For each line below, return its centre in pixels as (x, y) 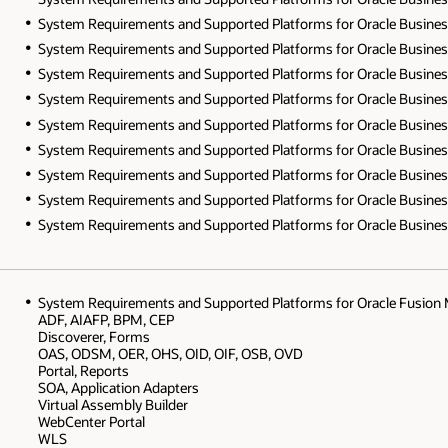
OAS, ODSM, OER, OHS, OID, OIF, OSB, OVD (171, 353)
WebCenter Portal (92, 421)
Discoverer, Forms (94, 336)
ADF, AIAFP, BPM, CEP (106, 319)
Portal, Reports (84, 370)
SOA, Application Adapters (119, 387)
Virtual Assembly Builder (113, 404)
